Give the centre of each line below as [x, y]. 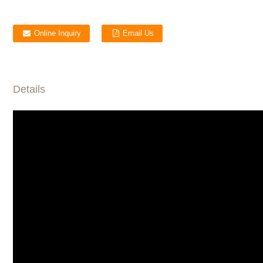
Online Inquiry [58, 33]
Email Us [139, 33]
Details [29, 90]
